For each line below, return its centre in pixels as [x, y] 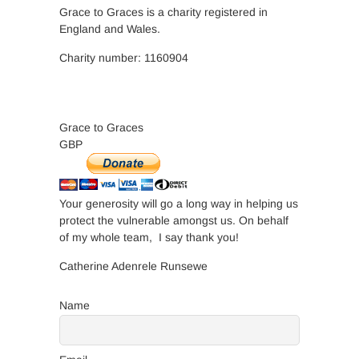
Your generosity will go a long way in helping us [179, 204]
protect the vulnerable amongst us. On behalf [174, 221]
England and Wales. [110, 29]
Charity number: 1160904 [124, 58]
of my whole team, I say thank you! [149, 238]
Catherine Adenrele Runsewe [133, 266]
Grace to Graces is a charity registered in [163, 12]
